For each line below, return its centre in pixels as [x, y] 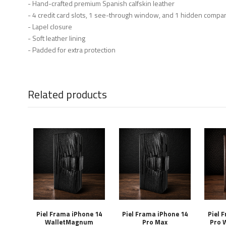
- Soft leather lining [56, 38]
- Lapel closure [50, 26]
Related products [67, 94]
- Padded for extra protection [72, 50]
